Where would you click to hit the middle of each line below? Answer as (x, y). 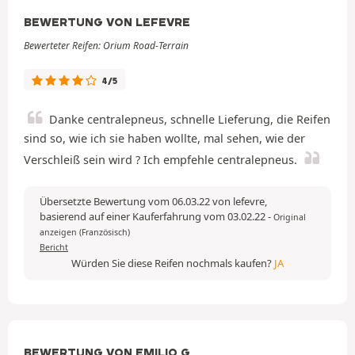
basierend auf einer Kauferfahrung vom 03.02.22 (154, 216)
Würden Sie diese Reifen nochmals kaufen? (173, 263)
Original (290, 217)
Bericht (54, 247)
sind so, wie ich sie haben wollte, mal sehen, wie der (164, 138)
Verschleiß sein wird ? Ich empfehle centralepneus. (160, 159)
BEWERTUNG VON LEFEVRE (107, 22)
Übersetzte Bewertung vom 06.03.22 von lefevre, (153, 201)
